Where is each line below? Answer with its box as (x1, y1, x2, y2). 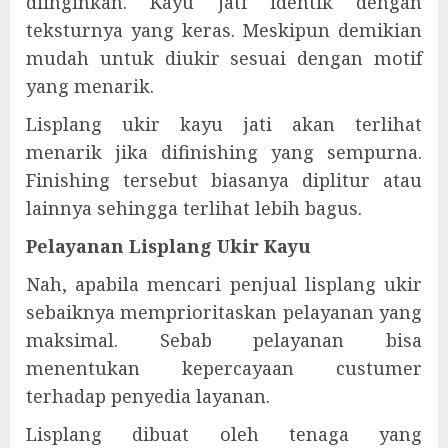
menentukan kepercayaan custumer (26, 356, 422, 380)
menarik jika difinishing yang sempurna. (26, 140, 422, 164)
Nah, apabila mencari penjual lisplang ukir (26, 272, 422, 296)
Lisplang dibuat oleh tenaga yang (26, 422, 422, 446)
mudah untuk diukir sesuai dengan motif (26, 46, 422, 70)
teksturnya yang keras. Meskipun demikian (26, 18, 422, 42)
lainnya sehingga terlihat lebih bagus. (26, 196, 362, 220)
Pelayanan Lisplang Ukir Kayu (26, 234, 311, 258)
